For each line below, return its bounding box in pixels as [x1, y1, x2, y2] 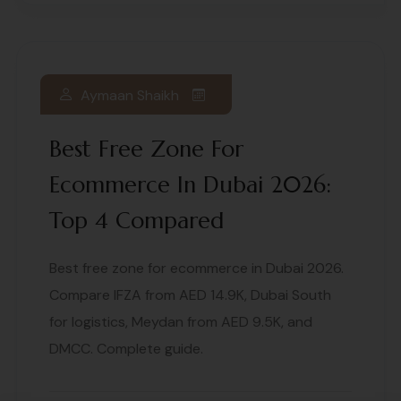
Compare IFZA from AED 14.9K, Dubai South [49, 286, 331, 305]
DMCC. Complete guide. [49, 339, 203, 359]
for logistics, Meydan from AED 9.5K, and [49, 312, 312, 332]
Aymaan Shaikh [81, 85, 179, 105]
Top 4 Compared [49, 207, 224, 235]
